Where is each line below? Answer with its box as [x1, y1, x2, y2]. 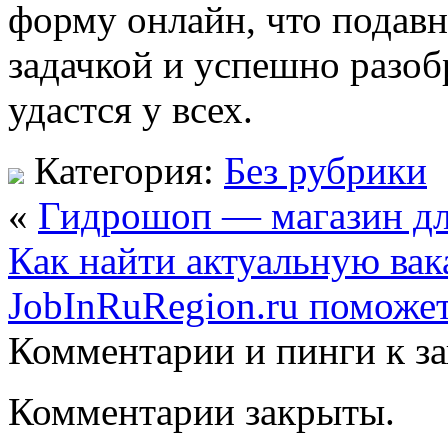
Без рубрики [224, 148, 427, 192]
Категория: [24, 148, 224, 192]
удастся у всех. [8, 87, 253, 131]
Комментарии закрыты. [8, 389, 395, 433]
